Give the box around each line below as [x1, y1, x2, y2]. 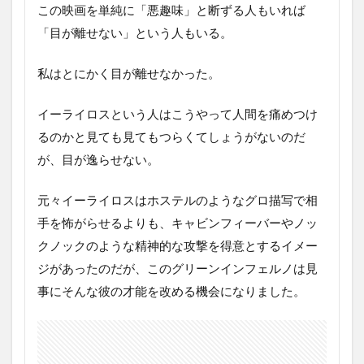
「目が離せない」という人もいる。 [37, 24, 232, 40]
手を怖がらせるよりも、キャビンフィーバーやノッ [37, 214, 318, 230]
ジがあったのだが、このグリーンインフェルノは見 [37, 260, 318, 275]
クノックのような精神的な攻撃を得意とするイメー [37, 237, 318, 253]
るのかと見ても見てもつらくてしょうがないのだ [37, 128, 305, 144]
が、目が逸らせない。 [37, 151, 159, 167]
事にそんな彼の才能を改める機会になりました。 [37, 283, 305, 298]
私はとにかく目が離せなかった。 [37, 65, 220, 80]
